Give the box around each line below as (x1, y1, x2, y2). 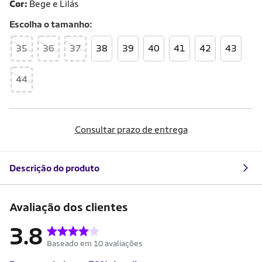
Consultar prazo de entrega (74, 124, 188, 135)
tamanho (51, 19, 89, 30)
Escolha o (9, 19, 51, 30)
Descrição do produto (9, 162, 99, 174)
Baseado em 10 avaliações (47, 239, 143, 249)
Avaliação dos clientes (9, 200, 128, 214)
